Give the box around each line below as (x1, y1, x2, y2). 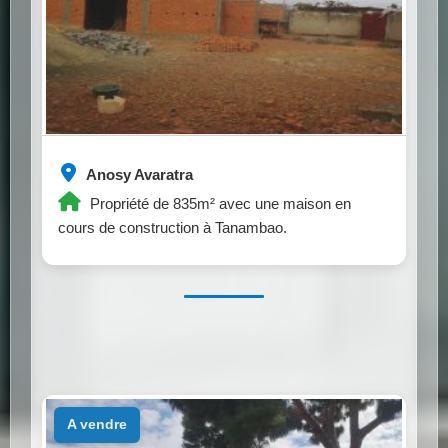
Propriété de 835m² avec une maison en (86, 194, 351, 212)
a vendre (75, 416, 127, 433)
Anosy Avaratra (83, 165, 193, 183)
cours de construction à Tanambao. (58, 218, 287, 236)
